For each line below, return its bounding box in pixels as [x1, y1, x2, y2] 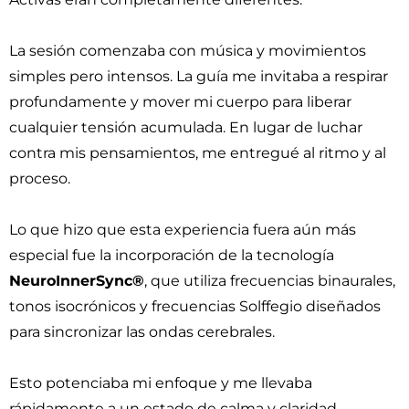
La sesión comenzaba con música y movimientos [9, 42, 366, 59]
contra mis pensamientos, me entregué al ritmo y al [9, 144, 386, 162]
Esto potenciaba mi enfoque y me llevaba [9, 374, 312, 392]
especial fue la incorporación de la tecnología [9, 246, 334, 264]
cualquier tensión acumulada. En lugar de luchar [9, 119, 362, 136]
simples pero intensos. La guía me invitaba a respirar [9, 68, 388, 85]
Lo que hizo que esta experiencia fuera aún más [9, 221, 356, 238]
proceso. [9, 170, 70, 187]
